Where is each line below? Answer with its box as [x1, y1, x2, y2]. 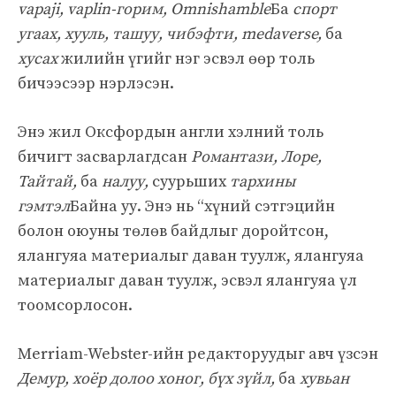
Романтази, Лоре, [191, 146, 322, 167]
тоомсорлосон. [18, 294, 133, 316]
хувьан [300, 368, 349, 389]
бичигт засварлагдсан [18, 146, 191, 167]
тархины [230, 171, 295, 192]
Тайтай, [18, 171, 80, 192]
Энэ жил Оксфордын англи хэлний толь [18, 121, 324, 142]
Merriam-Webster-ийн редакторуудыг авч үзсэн [18, 343, 378, 364]
